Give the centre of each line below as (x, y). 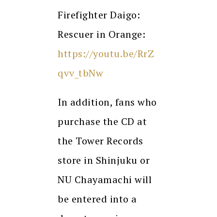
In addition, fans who (107, 102)
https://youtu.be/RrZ (106, 54)
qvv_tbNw (80, 73)
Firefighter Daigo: (99, 15)
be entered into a (97, 199)
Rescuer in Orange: (101, 34)
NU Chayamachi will (105, 180)
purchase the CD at (102, 122)
